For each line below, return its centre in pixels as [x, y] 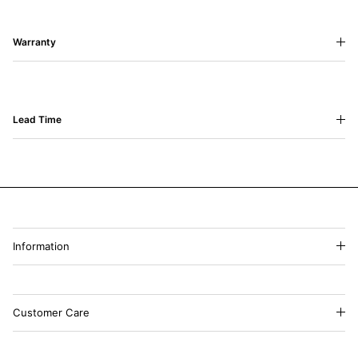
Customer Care [51, 312]
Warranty [34, 42]
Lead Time [37, 119]
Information [41, 246]
